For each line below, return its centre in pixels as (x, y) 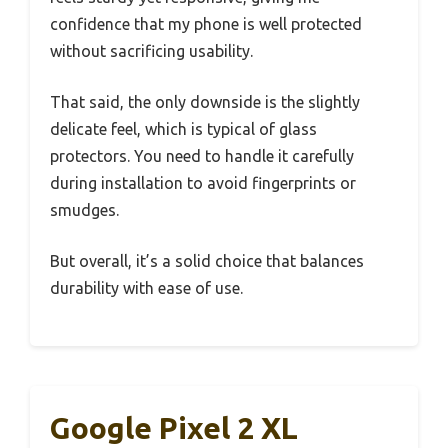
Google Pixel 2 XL (174, 427)
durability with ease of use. (146, 287)
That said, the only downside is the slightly (205, 101)
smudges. (84, 209)
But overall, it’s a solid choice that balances (207, 260)
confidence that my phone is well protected (206, 23)
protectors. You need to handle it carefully (202, 155)
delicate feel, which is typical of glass (183, 128)
